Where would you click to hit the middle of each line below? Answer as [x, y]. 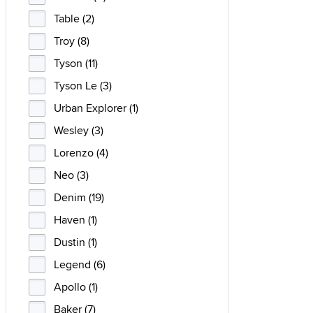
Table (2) [74, 19]
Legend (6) [80, 264]
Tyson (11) [76, 63]
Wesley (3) [79, 130]
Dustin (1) [75, 242]
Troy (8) [72, 41]
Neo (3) [71, 175]
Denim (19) [79, 197]
